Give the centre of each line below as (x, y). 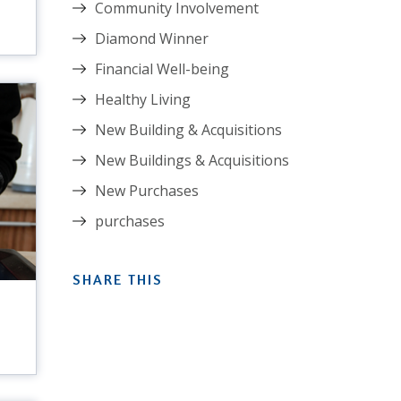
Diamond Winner (152, 38)
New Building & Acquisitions (188, 129)
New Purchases (147, 190)
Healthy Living (143, 99)
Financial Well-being (162, 68)
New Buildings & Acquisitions (192, 160)
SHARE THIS (118, 279)
